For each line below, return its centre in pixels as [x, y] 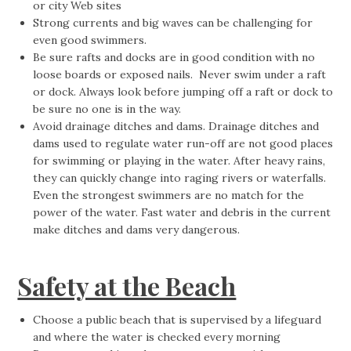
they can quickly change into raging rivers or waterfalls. [180, 178]
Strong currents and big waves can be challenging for [173, 23]
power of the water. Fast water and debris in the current [182, 213]
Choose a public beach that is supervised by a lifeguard [177, 320]
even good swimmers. [90, 40]
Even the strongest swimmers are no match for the [169, 195]
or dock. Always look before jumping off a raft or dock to [183, 92]
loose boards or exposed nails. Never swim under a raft [180, 75]
